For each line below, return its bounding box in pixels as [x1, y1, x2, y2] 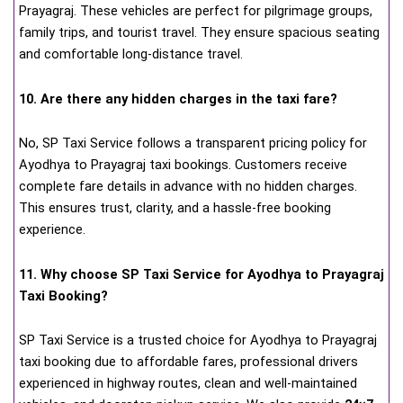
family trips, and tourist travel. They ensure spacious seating [19, 24, 380, 41]
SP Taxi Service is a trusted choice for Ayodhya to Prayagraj [19, 332, 377, 349]
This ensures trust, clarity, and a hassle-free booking [19, 200, 331, 217]
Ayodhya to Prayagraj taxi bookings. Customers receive [19, 157, 347, 174]
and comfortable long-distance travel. [19, 46, 243, 63]
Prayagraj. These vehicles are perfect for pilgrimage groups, [19, 3, 372, 20]
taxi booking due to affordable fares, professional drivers [19, 354, 358, 371]
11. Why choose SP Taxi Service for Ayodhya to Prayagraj [19, 265, 384, 282]
